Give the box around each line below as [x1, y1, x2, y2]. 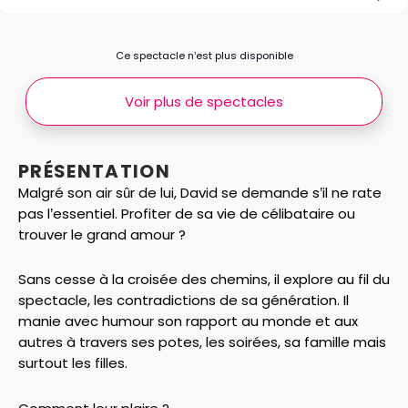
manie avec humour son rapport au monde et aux [18, 311, 358, 331]
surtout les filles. [18, 353, 127, 373]
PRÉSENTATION [18, 158, 170, 184]
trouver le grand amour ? [18, 225, 186, 244]
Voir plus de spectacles [125, 92, 283, 111]
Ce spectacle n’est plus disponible [115, 48, 293, 63]
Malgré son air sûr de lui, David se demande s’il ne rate [18, 183, 382, 202]
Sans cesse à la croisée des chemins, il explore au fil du [18, 270, 390, 290]
